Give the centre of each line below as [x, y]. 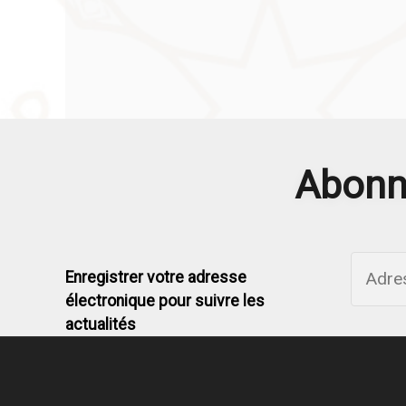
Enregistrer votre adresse [156, 278]
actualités [101, 325]
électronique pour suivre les [165, 301]
